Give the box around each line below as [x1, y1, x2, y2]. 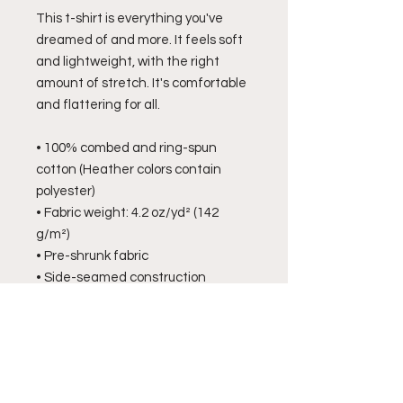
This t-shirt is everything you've [36, 11, 223, 25]
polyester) [36, 184, 94, 198]
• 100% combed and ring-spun [36, 140, 217, 155]
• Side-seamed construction [36, 270, 206, 284]
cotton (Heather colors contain [36, 162, 221, 176]
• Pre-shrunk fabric [36, 248, 148, 263]
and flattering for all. [36, 97, 163, 112]
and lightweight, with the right [36, 54, 219, 68]
